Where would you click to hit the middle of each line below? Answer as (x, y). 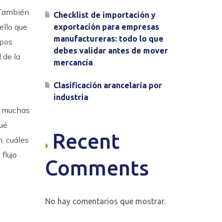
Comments (97, 168)
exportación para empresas (106, 27)
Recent (86, 141)
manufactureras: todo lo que (109, 39)
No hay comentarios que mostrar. (105, 201)
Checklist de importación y (105, 15)
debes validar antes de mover (111, 51)
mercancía (73, 62)
